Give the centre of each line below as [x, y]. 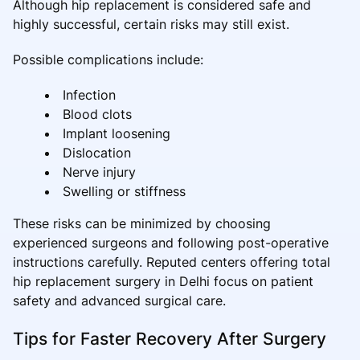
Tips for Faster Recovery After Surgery [170, 338]
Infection [89, 94]
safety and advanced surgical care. [119, 300]
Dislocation [97, 152]
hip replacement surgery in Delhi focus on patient [163, 281]
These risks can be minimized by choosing [142, 223]
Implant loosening [117, 133]
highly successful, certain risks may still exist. [151, 24]
